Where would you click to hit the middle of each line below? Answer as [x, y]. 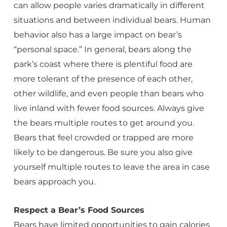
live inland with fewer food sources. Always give [109, 108]
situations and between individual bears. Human [112, 20]
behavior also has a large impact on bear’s [98, 35]
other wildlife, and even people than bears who [108, 93]
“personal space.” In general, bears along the [102, 49]
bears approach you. [54, 182]
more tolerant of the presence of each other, [103, 79]
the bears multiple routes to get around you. [104, 123]
